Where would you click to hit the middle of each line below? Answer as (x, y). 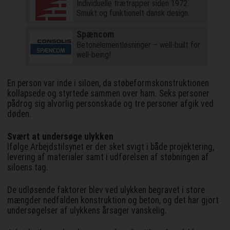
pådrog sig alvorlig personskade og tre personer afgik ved (111, 104)
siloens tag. (28, 168)
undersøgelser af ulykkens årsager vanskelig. (87, 211)
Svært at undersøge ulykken (61, 137)
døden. (20, 114)
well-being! (93, 55)
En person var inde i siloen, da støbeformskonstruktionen (108, 83)
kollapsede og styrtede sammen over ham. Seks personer (109, 94)
